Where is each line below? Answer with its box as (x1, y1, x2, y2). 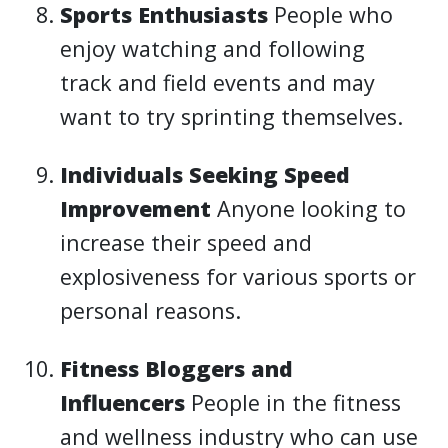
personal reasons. (60, 295, 242, 325)
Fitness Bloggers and (60, 353, 294, 383)
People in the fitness (185, 387, 402, 417)
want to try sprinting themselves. (60, 101, 404, 131)
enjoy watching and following (60, 33, 366, 63)
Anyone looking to (211, 193, 407, 223)
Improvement (60, 193, 212, 223)
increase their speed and (60, 227, 313, 257)
